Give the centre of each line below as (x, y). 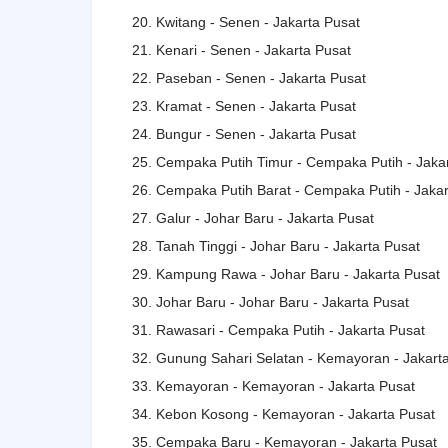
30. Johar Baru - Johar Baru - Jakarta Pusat (270, 301)
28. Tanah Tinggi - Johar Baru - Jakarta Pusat (276, 245)
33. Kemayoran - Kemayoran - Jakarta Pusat (273, 385)
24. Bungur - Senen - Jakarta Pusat (244, 133)
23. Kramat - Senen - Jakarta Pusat (244, 105)
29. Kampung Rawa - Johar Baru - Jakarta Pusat (286, 273)
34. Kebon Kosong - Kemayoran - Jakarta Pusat (283, 413)
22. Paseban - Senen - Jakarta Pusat (249, 77)
